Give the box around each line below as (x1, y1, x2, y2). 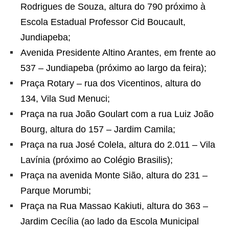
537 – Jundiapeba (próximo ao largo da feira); (20, 63, 207, 73)
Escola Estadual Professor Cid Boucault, (20, 17, 186, 27)
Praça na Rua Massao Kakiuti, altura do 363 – (20, 201, 208, 211)
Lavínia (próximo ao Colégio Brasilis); (20, 155, 173, 165)
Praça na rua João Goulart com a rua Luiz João (20, 109, 214, 119)
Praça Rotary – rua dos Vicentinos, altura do (20, 78, 201, 88)
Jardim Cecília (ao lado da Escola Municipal (20, 216, 199, 226)
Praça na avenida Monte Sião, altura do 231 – (20, 170, 208, 180)
